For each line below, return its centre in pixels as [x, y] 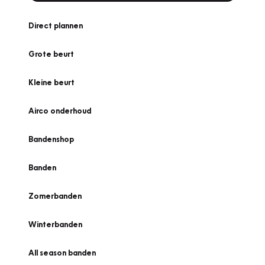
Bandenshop [51, 139]
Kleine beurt [51, 82]
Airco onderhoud [60, 111]
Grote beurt [51, 54]
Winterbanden [55, 224]
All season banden [62, 253]
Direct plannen [56, 25]
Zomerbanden [55, 196]
